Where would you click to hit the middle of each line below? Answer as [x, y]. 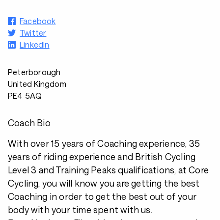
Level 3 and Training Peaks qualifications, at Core [109, 170]
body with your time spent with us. [80, 210]
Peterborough [34, 72]
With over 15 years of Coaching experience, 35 [104, 143]
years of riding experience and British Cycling [102, 157]
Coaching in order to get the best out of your [102, 196]
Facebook [38, 21]
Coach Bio [29, 123]
